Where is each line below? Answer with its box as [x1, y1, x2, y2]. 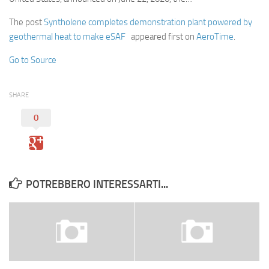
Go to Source [9, 55, 56, 66]
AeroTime [196, 31, 234, 43]
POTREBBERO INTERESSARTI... [26, 178, 168, 192]
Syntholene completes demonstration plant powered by [44, 17, 252, 28]
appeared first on [129, 31, 196, 43]
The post [9, 17, 44, 28]
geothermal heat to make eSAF [9, 31, 129, 43]
